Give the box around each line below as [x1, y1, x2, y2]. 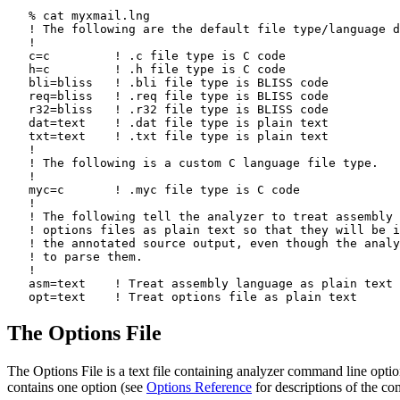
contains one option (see [7, 379, 146, 395]
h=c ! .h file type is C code [7, 62, 286, 76]
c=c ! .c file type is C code [7, 48, 286, 62]
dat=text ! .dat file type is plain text [7, 115, 329, 129]
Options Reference [146, 379, 252, 395]
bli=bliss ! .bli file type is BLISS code [7, 75, 329, 89]
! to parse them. [7, 249, 143, 263]
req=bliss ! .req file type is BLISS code [7, 88, 329, 103]
